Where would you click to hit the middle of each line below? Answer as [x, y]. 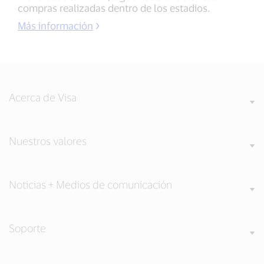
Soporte [27, 228]
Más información [55, 25]
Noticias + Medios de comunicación [90, 184]
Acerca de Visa [43, 97]
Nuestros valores [48, 141]
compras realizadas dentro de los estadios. [114, 8]
